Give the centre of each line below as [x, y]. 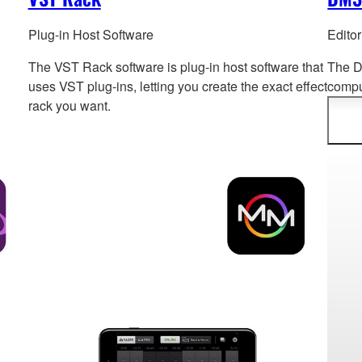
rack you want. [69, 106]
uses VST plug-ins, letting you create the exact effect [177, 86]
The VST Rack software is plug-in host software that [175, 67]
